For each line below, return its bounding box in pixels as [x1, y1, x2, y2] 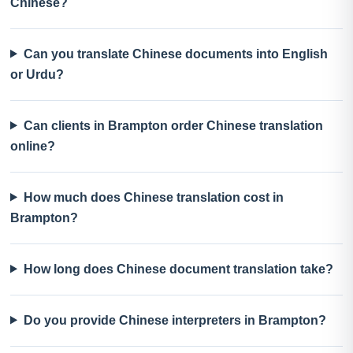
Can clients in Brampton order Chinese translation [23, 118, 323, 132]
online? [10, 139, 55, 153]
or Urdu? [10, 67, 64, 81]
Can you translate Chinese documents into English [23, 46, 328, 61]
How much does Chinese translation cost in [23, 190, 284, 204]
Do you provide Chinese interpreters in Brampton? [23, 313, 326, 327]
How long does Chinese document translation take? [23, 262, 333, 276]
